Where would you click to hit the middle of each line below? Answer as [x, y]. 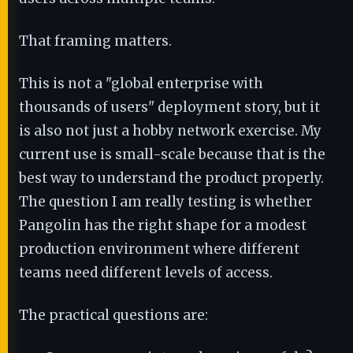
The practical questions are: [113, 315]
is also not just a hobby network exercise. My [170, 131]
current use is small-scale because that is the [172, 154]
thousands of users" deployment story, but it [169, 107]
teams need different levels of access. [146, 273]
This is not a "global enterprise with [141, 84]
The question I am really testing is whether [165, 202]
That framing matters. [95, 41]
